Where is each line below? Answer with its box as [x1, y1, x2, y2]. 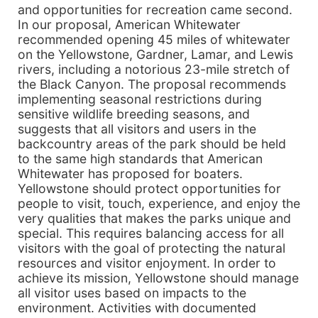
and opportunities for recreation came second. [18, 2, 292, 17]
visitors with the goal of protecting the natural [18, 241, 285, 256]
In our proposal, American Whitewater [18, 17, 241, 32]
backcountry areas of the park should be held [18, 136, 286, 151]
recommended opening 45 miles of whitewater [18, 32, 290, 47]
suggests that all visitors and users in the [18, 121, 256, 136]
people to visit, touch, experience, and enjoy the [18, 196, 300, 211]
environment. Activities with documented [18, 300, 256, 315]
